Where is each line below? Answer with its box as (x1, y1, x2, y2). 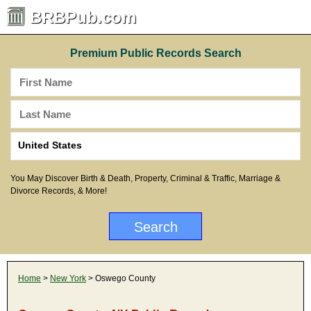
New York (50, 274, 86, 283)
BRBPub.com (30, 8, 136, 26)
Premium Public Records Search (69, 47, 242, 59)
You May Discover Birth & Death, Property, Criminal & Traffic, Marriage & (10, 174, 280, 183)
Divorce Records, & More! (10, 186, 107, 196)
